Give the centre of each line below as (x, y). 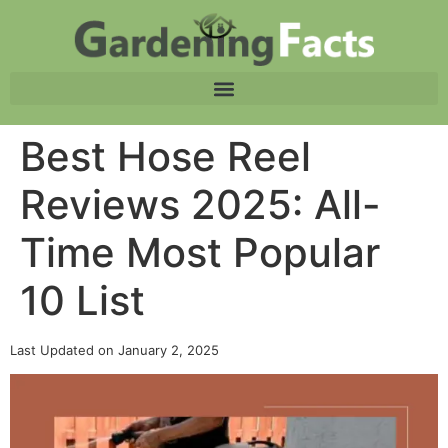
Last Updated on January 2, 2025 (114, 350)
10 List (82, 300)
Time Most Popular (200, 252)
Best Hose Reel (165, 156)
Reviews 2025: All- (200, 204)
